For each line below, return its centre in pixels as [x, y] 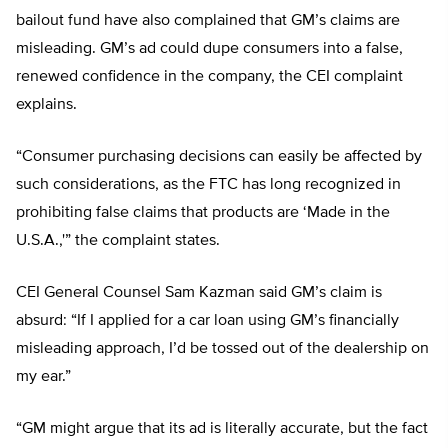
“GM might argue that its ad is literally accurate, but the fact [222, 429]
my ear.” [43, 377]
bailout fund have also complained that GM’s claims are [208, 21]
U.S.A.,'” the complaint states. [118, 241]
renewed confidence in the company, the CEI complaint [209, 77]
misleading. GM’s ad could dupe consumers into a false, [209, 49]
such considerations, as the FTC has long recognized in [208, 185]
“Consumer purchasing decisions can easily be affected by [219, 157]
